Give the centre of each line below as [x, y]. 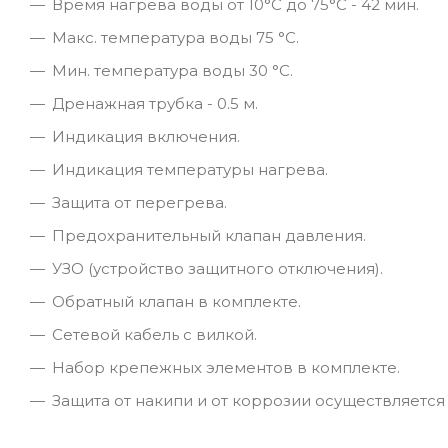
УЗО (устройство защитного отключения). [217, 268]
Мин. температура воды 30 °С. [172, 70]
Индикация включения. [146, 136]
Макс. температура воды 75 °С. [175, 37]
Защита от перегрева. [139, 202]
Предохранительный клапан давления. [209, 235]
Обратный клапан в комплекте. [176, 301]
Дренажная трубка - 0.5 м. [155, 103]
